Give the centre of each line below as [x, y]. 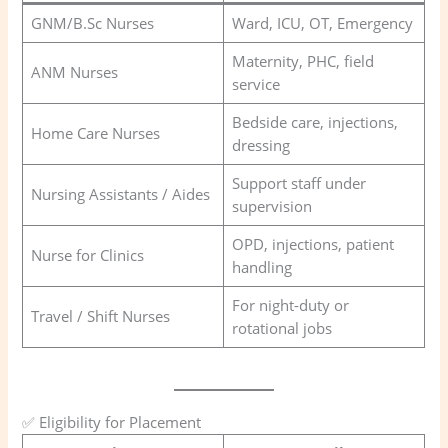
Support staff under [298, 182]
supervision [271, 205]
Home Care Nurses [95, 132]
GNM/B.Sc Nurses [92, 22]
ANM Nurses [74, 71]
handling [261, 266]
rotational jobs [281, 327]
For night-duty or [290, 304]
